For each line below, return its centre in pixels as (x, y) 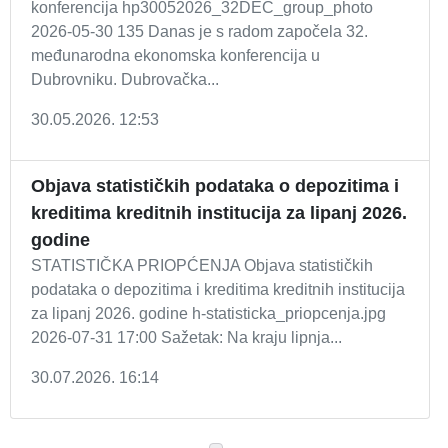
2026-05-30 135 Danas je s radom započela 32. (199, 31)
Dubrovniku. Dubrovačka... (125, 79)
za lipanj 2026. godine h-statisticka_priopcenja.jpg (208, 313)
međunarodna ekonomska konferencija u (175, 55)
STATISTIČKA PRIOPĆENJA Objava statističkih (202, 265)
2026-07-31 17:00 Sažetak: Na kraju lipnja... (186, 337)
